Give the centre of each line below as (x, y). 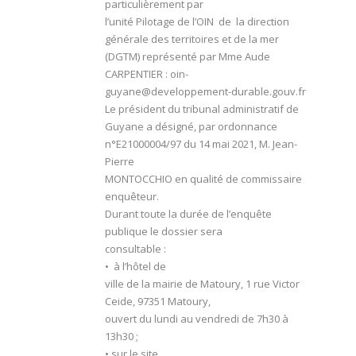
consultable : (135, 249)
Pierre (120, 162)
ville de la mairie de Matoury (173, 284)
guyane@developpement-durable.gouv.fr (205, 92)
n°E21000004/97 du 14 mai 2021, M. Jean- (201, 144)
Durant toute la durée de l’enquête (188, 214)
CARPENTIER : (137, 74)
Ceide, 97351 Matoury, (158, 302)
